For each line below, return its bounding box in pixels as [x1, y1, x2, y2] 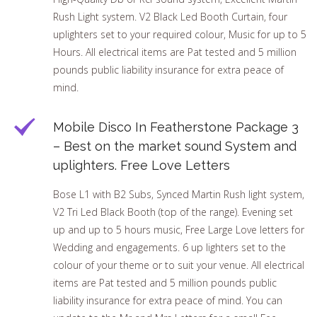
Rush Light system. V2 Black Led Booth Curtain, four [53, 10, 287, 24]
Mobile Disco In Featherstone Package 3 [53, 120, 299, 135]
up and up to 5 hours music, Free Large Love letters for [53, 223, 304, 237]
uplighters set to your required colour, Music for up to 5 [53, 28, 306, 42]
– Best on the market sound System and [53, 139, 296, 154]
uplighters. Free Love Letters [53, 158, 230, 173]
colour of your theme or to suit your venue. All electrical [53, 258, 304, 272]
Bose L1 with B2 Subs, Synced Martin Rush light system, [53, 188, 304, 202]
